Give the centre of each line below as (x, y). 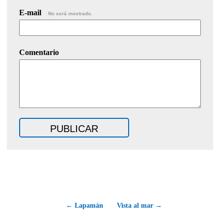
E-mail (31, 13)
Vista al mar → (139, 206)
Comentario (39, 53)
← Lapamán (84, 206)
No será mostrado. (70, 14)
